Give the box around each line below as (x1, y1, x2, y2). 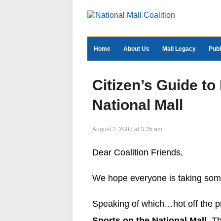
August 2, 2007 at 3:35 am (92, 126, 162, 133)
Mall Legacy (162, 45, 196, 52)
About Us (123, 45, 149, 52)
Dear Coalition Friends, (92, 147, 183, 157)
